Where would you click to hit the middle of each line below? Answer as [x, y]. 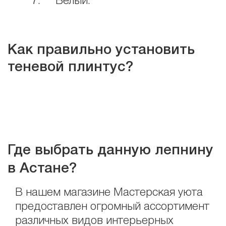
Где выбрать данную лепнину [110, 150]
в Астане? [42, 168]
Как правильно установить [101, 50]
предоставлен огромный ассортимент [112, 207]
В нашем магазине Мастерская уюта [109, 192]
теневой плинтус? [70, 67]
